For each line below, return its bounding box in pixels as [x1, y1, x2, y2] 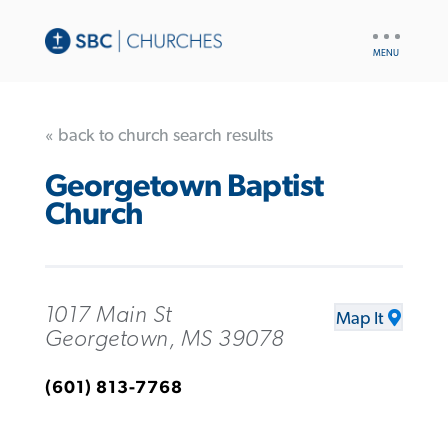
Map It [336, 309, 384, 328]
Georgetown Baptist [44, 171, 324, 203]
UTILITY [368, 23, 417, 37]
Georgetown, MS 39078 [44, 326, 285, 351]
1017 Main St [44, 302, 172, 327]
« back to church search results [44, 126, 273, 145]
